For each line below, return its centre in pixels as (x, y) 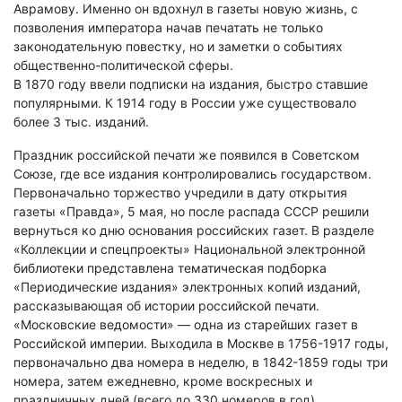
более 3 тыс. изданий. (81, 122)
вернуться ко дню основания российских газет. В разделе (194, 231)
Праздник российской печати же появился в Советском (187, 155)
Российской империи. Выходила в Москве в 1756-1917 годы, (201, 344)
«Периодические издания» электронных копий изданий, (187, 287)
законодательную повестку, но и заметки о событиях (178, 47)
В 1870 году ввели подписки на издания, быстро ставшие (191, 84)
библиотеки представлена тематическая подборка (170, 268)
